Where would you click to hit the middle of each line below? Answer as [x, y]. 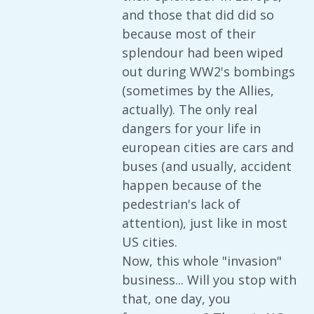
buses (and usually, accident [207, 166]
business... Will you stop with [209, 280]
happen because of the [192, 185]
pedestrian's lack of [181, 204]
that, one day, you [176, 299]
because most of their [189, 34]
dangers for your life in [191, 128]
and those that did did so [198, 15]
